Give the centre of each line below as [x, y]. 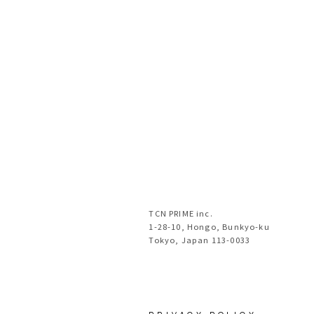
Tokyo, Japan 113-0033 [200, 240]
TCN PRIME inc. [181, 213]
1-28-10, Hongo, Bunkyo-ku [209, 227]
